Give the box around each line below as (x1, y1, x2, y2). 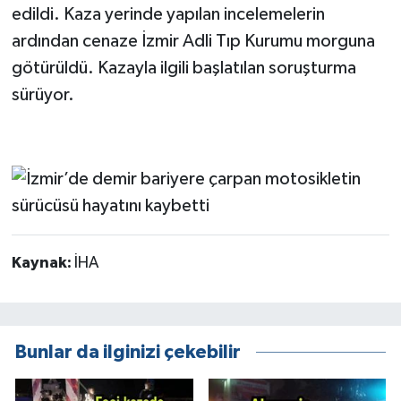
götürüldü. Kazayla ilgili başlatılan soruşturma (11, 59, 356, 78)
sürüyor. (11, 86, 74, 105)
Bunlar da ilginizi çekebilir (15, 342, 241, 362)
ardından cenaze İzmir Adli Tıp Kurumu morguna (11, 32, 375, 51)
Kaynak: (11, 255, 74, 272)
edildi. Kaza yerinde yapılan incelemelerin (11, 5, 325, 24)
